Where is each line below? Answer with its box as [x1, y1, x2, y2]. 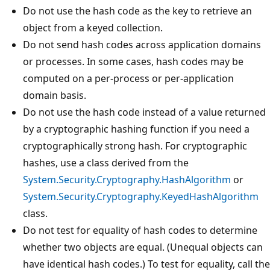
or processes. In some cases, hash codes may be [23, 54, 243, 68]
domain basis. [23, 88, 86, 102]
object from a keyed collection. [23, 20, 163, 34]
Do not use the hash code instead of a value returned [23, 105, 266, 119]
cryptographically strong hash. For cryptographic [23, 139, 247, 152]
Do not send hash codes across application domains [23, 37, 261, 51]
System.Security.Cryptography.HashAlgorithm [23, 172, 231, 186]
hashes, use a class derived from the [23, 155, 189, 169]
